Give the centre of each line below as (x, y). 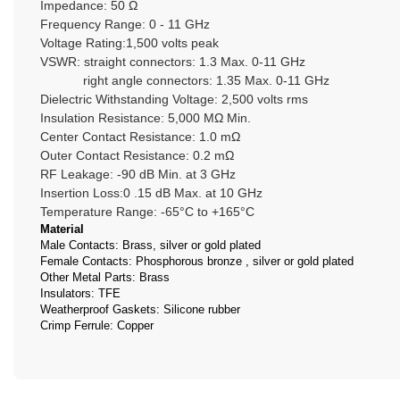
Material (66, 229)
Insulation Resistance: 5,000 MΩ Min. (146, 117)
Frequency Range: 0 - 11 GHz (127, 24)
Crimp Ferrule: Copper (97, 325)
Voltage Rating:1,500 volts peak (131, 42)
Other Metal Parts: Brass (105, 277)
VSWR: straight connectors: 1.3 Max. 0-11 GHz (173, 61)
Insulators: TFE (80, 293)
